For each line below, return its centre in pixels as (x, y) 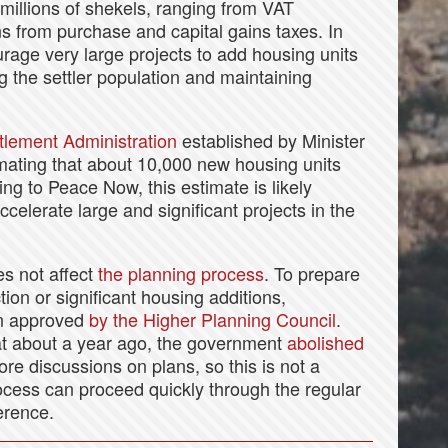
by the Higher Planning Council (212, 319)
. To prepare (312, 273)
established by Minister (271, 140)
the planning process (181, 273)
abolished (325, 342)
